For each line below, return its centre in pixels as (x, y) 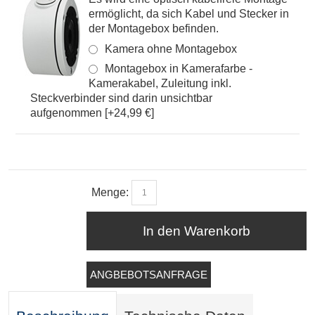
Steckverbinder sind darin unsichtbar (121, 98)
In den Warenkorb (197, 231)
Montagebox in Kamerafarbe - (179, 68)
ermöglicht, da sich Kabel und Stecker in (189, 13)
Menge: (110, 192)
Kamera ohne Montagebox (171, 49)
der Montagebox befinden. (154, 28)
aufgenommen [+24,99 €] (92, 112)
